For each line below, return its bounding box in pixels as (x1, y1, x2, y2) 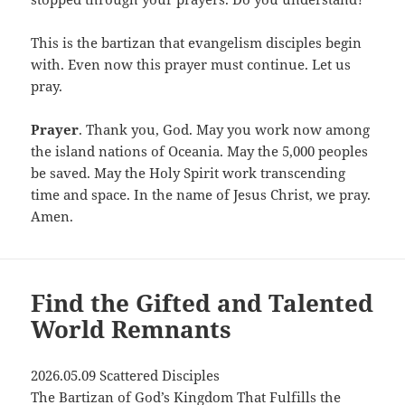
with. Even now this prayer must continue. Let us (31, 55, 352, 74)
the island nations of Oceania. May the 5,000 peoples (31, 142, 369, 161)
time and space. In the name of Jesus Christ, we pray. (31, 185, 372, 204)
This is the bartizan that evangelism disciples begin (31, 33, 363, 52)
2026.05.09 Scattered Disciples (31, 366, 221, 385)
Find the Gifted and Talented (31, 287, 374, 320)
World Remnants (31, 313, 232, 346)
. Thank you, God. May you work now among (79, 120, 371, 139)
